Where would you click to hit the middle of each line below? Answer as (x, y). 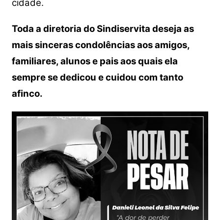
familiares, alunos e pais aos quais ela (95, 61)
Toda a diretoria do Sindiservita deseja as (103, 28)
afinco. (27, 93)
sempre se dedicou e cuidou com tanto (97, 77)
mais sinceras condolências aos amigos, (100, 45)
